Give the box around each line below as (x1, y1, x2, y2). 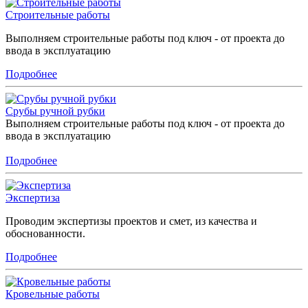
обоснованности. (5, 227, 85, 239)
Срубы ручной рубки (5, 104, 105, 117)
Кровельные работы (5, 287, 100, 300)
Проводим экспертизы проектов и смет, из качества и (5, 214, 257, 227)
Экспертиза (5, 191, 60, 203)
